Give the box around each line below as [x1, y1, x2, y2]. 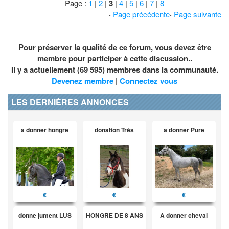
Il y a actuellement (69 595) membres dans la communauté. [11, 63, 218, 75]
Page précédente [113, 8, 170, 19]
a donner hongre [21, 125, 69, 134]
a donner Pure [163, 125, 204, 134]
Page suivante [174, 8, 221, 19]
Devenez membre [52, 75, 113, 86]
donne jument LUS [18, 210, 72, 220]
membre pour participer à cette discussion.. [37, 52, 192, 64]
